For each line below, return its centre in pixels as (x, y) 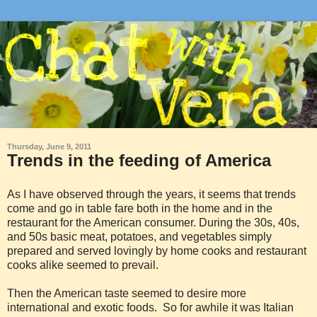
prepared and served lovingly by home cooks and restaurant (157, 250)
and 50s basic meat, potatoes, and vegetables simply (139, 236)
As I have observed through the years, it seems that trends (151, 194)
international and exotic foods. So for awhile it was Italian (150, 307)
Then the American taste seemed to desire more (127, 293)
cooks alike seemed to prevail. (83, 265)
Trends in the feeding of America (139, 160)
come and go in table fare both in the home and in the (140, 208)
